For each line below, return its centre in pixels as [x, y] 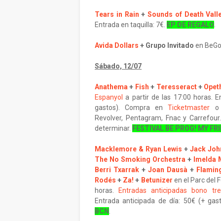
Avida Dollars [117, 45]
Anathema [111, 87]
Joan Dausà [167, 170]
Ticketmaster [189, 108]
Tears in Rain [117, 14]
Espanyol [109, 97]
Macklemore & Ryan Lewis [138, 149]
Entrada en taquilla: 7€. [131, 25]
